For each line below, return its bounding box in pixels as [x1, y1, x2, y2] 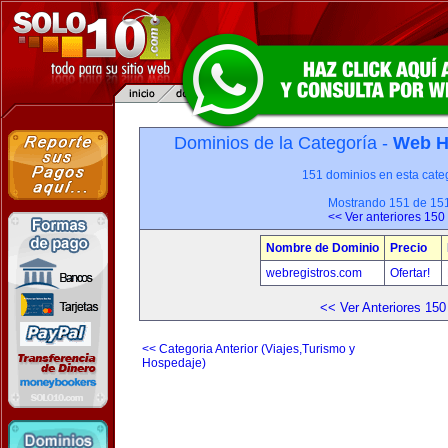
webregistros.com [266, 266, 362, 280]
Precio [390, 241, 427, 255]
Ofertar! [390, 266, 433, 280]
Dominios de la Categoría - [173, 133, 393, 153]
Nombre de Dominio [266, 241, 379, 255]
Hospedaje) [142, 356, 206, 370]
